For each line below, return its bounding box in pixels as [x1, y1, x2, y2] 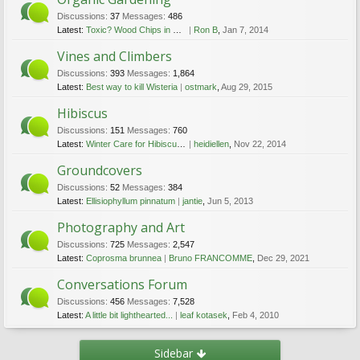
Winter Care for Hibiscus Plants [86, 139, 177, 149]
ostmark [185, 82, 217, 92]
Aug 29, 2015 [221, 82, 272, 92]
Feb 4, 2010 [232, 310, 279, 320]
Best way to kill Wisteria [86, 82, 178, 92]
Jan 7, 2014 [222, 25, 268, 35]
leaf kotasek [180, 310, 227, 320]
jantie [182, 196, 202, 206]
